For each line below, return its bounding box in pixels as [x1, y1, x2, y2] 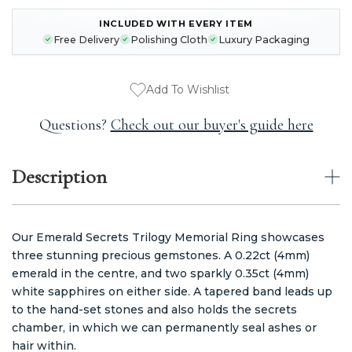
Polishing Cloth [130, 33, 207, 46]
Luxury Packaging [218, 33, 310, 46]
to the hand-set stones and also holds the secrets [12, 302, 297, 317]
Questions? [38, 115, 111, 134]
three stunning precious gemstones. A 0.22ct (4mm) [12, 247, 310, 262]
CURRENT [12, 23, 59, 34]
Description [12, 163, 107, 189]
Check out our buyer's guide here [110, 115, 313, 134]
